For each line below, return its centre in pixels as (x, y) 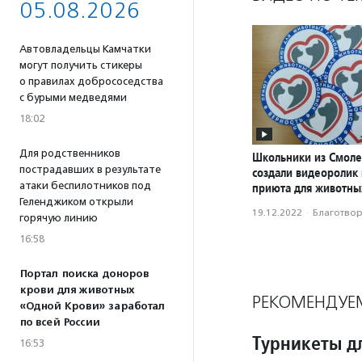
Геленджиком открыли (76, 202)
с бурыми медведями (73, 97)
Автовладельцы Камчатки (85, 49)
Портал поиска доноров (84, 274)
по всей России (59, 322)
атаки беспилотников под (85, 185)
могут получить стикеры (81, 65)
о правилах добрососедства (91, 81)
